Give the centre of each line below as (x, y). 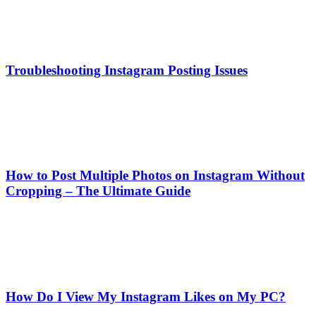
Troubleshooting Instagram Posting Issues (127, 70)
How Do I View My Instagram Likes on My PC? (146, 296)
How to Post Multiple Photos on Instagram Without (155, 176)
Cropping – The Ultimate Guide (98, 191)
